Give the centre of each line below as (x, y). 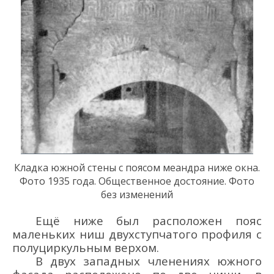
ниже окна (231, 167)
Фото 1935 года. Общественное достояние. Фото (137, 181)
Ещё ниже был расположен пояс (148, 221)
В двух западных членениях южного (148, 261)
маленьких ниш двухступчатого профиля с (137, 234)
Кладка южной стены (65, 167)
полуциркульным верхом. (86, 248)
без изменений (137, 194)
